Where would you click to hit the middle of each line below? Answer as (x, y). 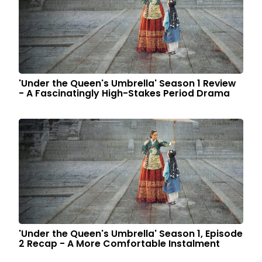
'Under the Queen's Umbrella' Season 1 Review (127, 83)
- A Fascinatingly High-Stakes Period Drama (125, 93)
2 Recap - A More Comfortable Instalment (120, 244)
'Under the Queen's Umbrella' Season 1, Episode (131, 234)
